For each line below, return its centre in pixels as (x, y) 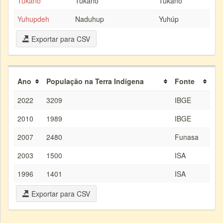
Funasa (187, 137)
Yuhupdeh (33, 19)
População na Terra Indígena (95, 81)
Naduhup (90, 19)
